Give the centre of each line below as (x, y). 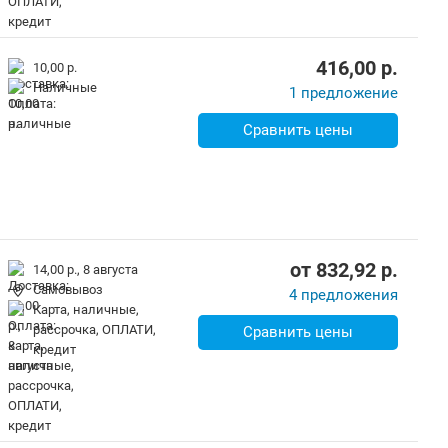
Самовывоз (68, 289)
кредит (54, 349)
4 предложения (343, 295)
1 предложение (343, 93)
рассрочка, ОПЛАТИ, (94, 329)
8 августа (110, 269)
